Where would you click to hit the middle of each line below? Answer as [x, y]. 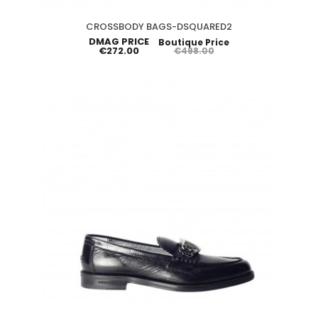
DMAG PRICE [119, 41]
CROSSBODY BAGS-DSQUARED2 [159, 26]
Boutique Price [194, 42]
